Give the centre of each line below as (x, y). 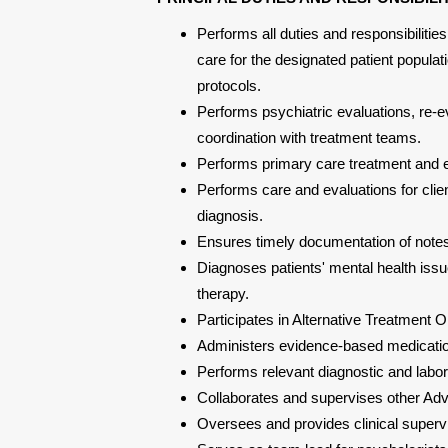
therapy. (223, 293)
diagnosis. (230, 215)
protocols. (229, 85)
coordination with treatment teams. (309, 137)
